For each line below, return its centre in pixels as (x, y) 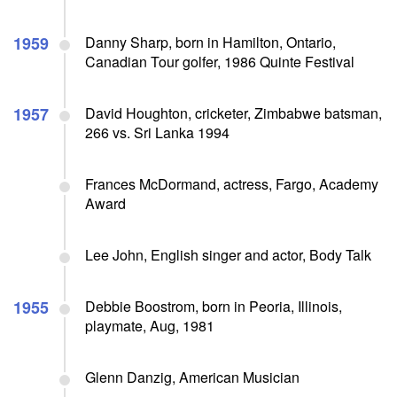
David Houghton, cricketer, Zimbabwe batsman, (234, 113)
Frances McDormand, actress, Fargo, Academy (232, 183)
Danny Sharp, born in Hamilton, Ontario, (210, 42)
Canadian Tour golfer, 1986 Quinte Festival (220, 61)
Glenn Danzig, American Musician (192, 377)
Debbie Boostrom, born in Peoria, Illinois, (214, 306)
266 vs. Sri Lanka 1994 (157, 132)
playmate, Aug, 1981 (150, 325)
